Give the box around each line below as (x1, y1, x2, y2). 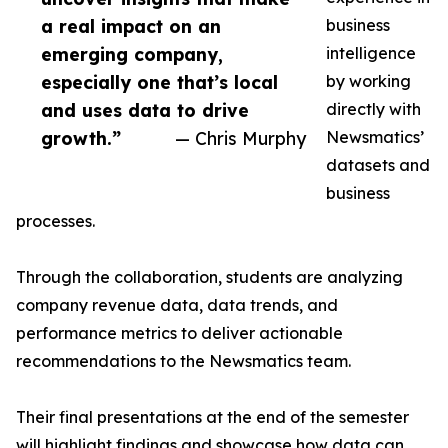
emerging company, (41, 43, 223, 65)
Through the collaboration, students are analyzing (16, 267, 403, 287)
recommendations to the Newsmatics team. (16, 351, 351, 371)
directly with (326, 99, 421, 119)
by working (326, 71, 411, 91)
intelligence (326, 43, 416, 63)
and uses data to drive (41, 99, 249, 121)
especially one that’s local (41, 71, 278, 93)
